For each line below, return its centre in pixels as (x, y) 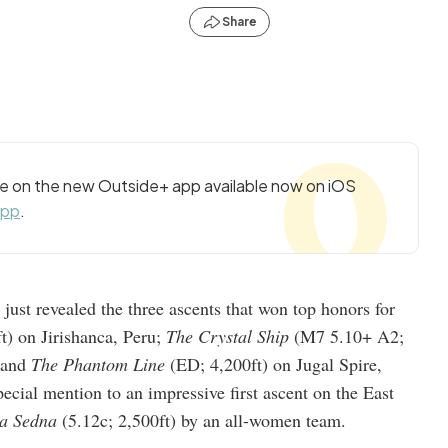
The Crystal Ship (227, 336)
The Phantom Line (98, 364)
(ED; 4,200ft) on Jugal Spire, (273, 364)
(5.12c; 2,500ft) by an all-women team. (201, 420)
